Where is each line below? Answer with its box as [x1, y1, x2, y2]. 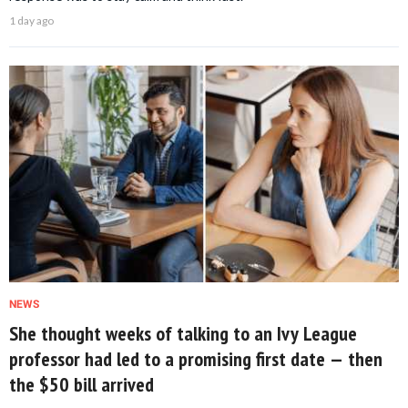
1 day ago [9, 14, 54, 28]
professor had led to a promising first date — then [9, 345, 382, 372]
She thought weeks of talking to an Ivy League [9, 320, 357, 346]
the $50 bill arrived [9, 371, 154, 397]
